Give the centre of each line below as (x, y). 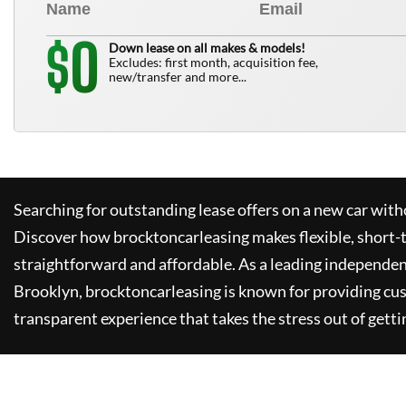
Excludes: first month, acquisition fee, (213, 62)
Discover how (63, 237)
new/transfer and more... (178, 77)
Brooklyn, (49, 291)
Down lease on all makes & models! (207, 48)
